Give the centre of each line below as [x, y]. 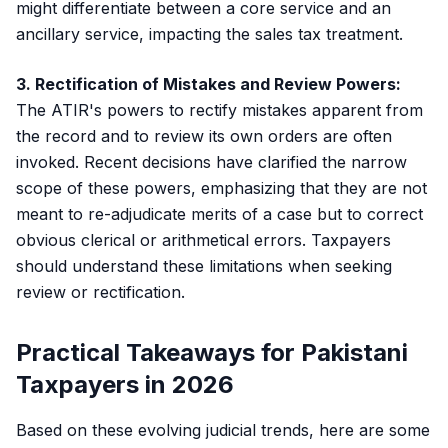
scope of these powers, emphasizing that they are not [221, 188]
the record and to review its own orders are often [204, 136]
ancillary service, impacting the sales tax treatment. [209, 34]
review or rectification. [100, 292]
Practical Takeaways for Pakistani [212, 352]
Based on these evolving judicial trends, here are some [223, 430]
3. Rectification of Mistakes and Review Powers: [208, 84]
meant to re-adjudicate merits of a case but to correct [219, 214]
